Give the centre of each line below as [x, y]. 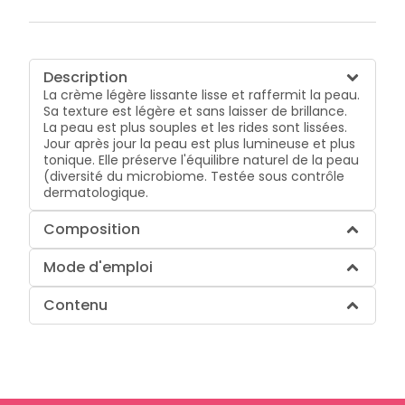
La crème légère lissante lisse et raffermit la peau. [202, 94]
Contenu [76, 305]
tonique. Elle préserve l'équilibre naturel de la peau [202, 160]
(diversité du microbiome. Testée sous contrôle [194, 176]
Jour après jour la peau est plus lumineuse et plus [200, 143]
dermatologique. [96, 192]
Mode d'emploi [99, 267]
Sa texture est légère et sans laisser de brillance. [196, 111]
